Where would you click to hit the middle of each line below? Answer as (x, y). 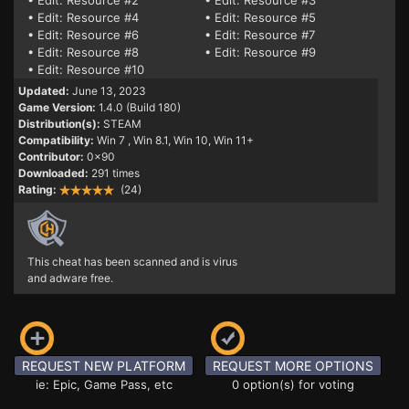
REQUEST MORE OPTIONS (293, 366)
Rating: (37, 189)
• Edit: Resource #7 (260, 35)
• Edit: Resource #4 (83, 17)
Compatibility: (56, 140)
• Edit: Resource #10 (86, 69)
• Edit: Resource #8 (83, 52)
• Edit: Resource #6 (83, 35)
